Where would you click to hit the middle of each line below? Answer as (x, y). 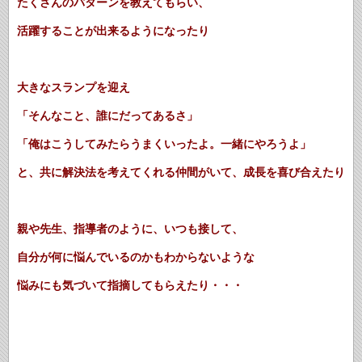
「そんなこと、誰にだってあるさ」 (107, 116)
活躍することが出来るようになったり (113, 31)
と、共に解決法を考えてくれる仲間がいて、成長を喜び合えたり (181, 173)
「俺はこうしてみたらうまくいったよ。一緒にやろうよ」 (164, 144)
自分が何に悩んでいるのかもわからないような (136, 257)
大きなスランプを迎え (74, 88)
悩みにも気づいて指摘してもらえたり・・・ (130, 286)
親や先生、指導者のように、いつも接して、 (130, 229)
